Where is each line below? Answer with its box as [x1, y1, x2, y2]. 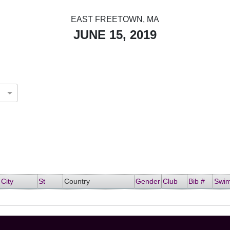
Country [64, 177, 90, 185]
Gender [136, 177, 160, 185]
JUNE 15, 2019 [73, 28, 157, 42]
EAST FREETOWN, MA [71, 15, 159, 24]
